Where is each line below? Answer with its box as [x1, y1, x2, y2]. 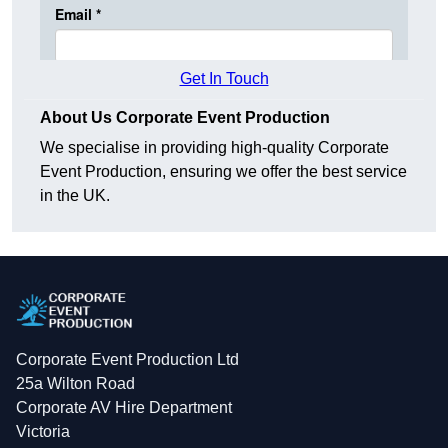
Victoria [16, 422, 70, 440]
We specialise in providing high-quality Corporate [40, 139, 389, 157]
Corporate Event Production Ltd [16, 350, 239, 368]
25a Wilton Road [16, 374, 135, 392]
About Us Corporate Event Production [40, 109, 330, 127]
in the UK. [40, 187, 110, 205]
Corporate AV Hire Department [16, 398, 232, 416]
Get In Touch [179, 70, 269, 88]
